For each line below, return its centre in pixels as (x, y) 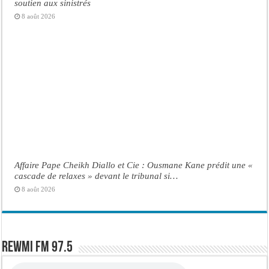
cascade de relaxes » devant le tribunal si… (96, 175)
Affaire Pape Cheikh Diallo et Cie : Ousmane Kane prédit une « (134, 165)
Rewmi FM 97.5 (38, 247)
